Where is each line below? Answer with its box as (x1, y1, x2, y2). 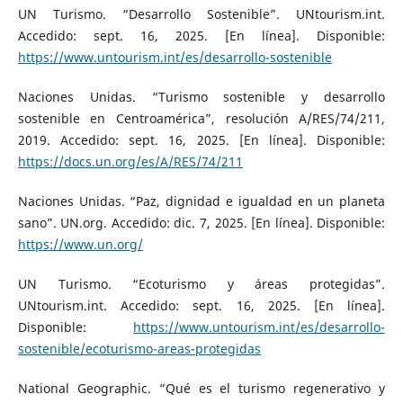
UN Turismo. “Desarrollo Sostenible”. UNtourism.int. (17, 4, 386, 22)
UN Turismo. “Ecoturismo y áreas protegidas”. (17, 274, 386, 292)
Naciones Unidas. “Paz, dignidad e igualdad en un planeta (17, 192, 386, 210)
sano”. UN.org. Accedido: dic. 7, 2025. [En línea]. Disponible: (17, 213, 386, 231)
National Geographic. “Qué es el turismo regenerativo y (17, 379, 386, 397)
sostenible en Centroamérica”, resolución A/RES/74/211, (17, 109, 386, 127)
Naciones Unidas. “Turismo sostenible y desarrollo (17, 87, 386, 105)
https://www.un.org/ (17, 235, 143, 253)
